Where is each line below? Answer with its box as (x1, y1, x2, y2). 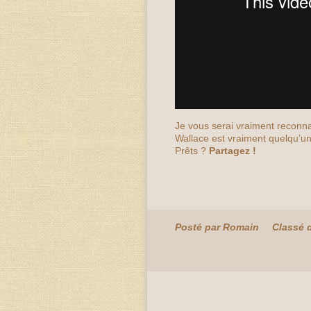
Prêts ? (175, 144, 209, 156)
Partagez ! (209, 144, 256, 156)
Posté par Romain (175, 221, 259, 233)
